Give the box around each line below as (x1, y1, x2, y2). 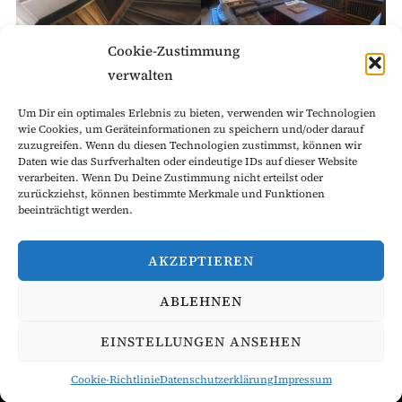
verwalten (108, 66, 173, 84)
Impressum (273, 372, 332, 387)
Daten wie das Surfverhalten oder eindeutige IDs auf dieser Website (18, 154, 357, 169)
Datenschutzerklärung (159, 372, 274, 387)
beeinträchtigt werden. (18, 203, 133, 217)
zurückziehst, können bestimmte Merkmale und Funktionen (18, 187, 325, 201)
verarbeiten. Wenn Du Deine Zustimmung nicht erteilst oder (18, 170, 323, 185)
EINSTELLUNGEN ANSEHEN (100, 331, 301, 351)
